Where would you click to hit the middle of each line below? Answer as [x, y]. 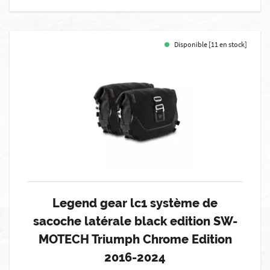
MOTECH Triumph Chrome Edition [135, 239]
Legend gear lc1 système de [135, 203]
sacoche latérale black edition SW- [135, 221]
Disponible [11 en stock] [211, 44]
